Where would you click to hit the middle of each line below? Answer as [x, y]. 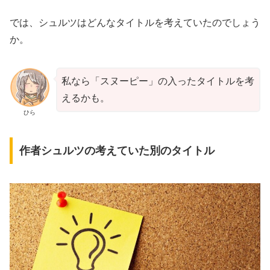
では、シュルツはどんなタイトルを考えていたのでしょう [135, 22]
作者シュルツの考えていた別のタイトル [117, 151]
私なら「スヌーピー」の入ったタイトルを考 [158, 81]
